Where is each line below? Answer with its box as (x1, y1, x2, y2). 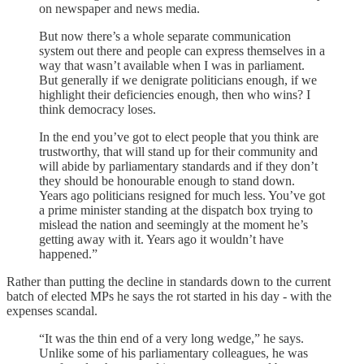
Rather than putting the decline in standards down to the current (6, 274, 331, 288)
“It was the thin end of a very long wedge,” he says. (39, 331, 304, 345)
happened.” (39, 246, 97, 261)
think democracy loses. (39, 102, 156, 116)
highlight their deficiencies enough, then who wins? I (39, 87, 310, 102)
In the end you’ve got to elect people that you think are (39, 129, 318, 144)
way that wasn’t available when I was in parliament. (39, 58, 305, 72)
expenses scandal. (6, 303, 97, 318)
